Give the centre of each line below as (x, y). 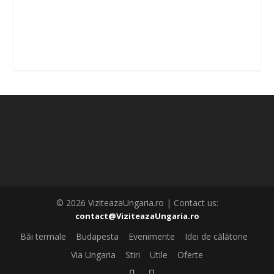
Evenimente (151, 237)
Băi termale (43, 237)
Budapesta (97, 237)
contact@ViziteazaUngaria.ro (137, 216)
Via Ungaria (93, 255)
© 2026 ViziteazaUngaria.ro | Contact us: (137, 202)
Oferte (190, 255)
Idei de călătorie (216, 237)
